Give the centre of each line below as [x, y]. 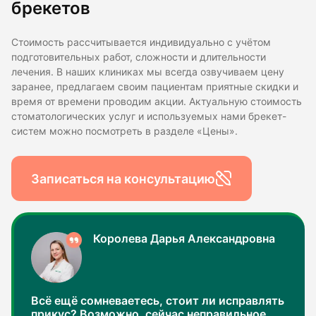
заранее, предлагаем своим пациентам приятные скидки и [155, 87]
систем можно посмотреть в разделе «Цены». [124, 132]
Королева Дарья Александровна [184, 239]
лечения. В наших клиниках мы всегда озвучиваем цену [148, 72]
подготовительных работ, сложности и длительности [139, 57]
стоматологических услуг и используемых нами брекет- [149, 117]
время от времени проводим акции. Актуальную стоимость [157, 102]
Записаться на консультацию [123, 178]
